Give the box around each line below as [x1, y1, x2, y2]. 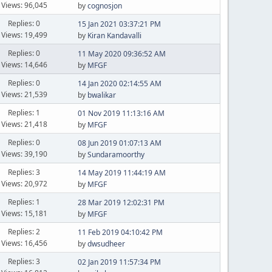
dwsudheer [87, 239, 125, 249]
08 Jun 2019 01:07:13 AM [77, 138, 161, 148]
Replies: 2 [8, 226, 41, 237]
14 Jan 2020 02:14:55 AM [77, 78, 161, 89]
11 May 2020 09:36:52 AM [77, 49, 166, 59]
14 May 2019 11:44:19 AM [77, 168, 166, 178]
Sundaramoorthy [87, 149, 144, 160]
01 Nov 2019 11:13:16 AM [77, 108, 165, 118]
